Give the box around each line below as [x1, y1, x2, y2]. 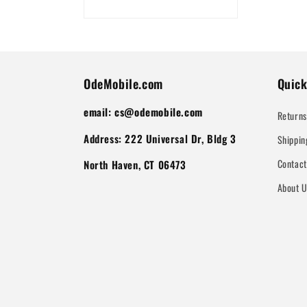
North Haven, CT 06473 [84, 156, 186, 172]
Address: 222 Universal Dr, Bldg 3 [84, 130, 236, 146]
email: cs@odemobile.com [84, 104, 203, 119]
